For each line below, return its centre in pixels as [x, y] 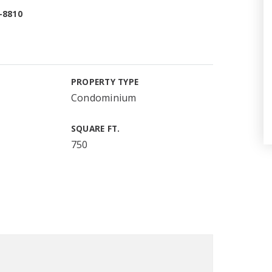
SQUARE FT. [95, 128]
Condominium [104, 98]
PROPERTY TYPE [105, 82]
